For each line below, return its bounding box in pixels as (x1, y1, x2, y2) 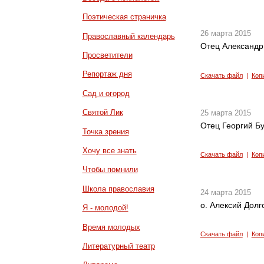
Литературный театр (82, 241, 155, 250)
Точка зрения (82, 127, 129, 136)
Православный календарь (82, 31, 175, 41)
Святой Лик (82, 108, 123, 117)
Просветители (82, 50, 133, 60)
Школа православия (82, 184, 154, 193)
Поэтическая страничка (82, 12, 166, 22)
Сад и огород (82, 88, 130, 98)
